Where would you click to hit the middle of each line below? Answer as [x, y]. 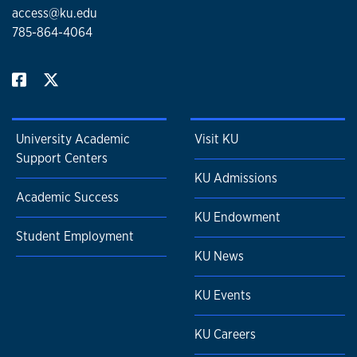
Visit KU [216, 139]
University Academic [73, 139]
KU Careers [225, 335]
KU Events [223, 296]
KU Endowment [237, 218]
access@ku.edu [55, 14]
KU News [219, 257]
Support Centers [62, 159]
